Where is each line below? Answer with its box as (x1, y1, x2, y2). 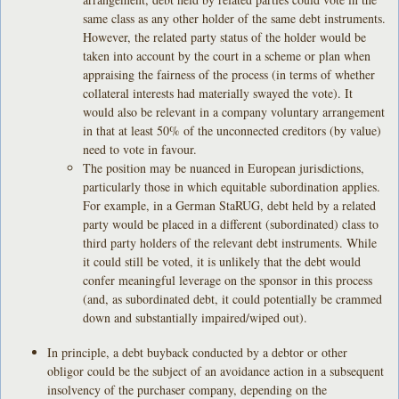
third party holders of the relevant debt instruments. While (83, 233, 378, 251)
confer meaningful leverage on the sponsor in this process (83, 271, 373, 289)
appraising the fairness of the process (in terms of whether (83, 65, 376, 83)
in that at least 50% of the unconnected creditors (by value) (83, 121, 382, 139)
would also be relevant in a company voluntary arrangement (83, 102, 386, 120)
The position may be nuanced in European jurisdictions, (83, 159, 365, 176)
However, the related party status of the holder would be (83, 28, 367, 45)
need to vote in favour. (83, 140, 198, 158)
